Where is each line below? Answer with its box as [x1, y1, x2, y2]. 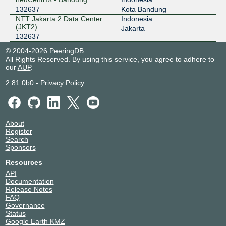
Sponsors [5, 143, 36, 151]
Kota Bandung [121, 5, 166, 13]
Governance [5, 201, 45, 209]
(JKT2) [15, 22, 37, 31]
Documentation [5, 177, 54, 185]
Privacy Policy [40, 78, 84, 87]
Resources [5, 158, 42, 166]
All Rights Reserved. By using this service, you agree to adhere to [5, 54, 214, 63]
